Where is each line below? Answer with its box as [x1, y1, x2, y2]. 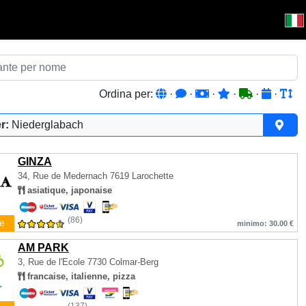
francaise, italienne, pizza [25, 271, 135, 281]
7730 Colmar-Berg [87, 257, 158, 267]
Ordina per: [99, 88, 156, 100]
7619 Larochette [107, 171, 173, 181]
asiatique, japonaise [25, 185, 112, 195]
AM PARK [18, 242, 69, 253]
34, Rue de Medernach [18, 171, 107, 181]
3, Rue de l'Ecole [18, 257, 87, 267]
